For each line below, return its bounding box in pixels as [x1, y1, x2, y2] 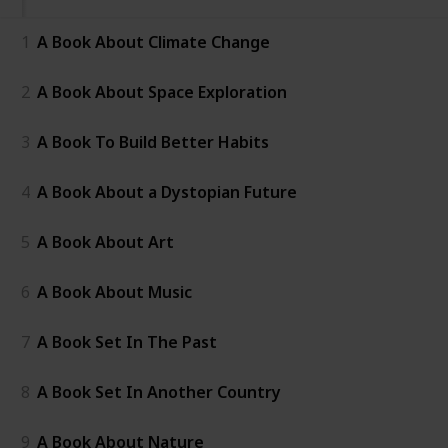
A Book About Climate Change [37, 30, 270, 53]
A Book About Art [37, 230, 174, 253]
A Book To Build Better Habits [37, 130, 269, 153]
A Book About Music [37, 280, 192, 303]
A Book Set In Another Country [37, 380, 281, 403]
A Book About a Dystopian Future [37, 180, 297, 203]
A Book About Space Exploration [37, 80, 287, 103]
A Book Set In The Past [37, 330, 217, 353]
